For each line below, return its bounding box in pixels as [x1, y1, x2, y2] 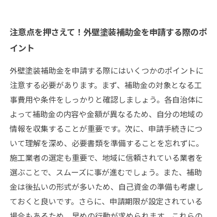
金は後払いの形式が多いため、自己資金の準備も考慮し [10, 181, 203, 192]
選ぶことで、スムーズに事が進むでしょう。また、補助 [10, 166, 202, 178]
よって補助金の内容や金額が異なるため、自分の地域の [10, 108, 203, 120]
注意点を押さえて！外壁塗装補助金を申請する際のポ [10, 25, 207, 38]
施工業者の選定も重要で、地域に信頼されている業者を [10, 152, 203, 163]
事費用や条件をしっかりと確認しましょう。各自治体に [10, 93, 203, 105]
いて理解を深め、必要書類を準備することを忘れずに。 [10, 137, 203, 149]
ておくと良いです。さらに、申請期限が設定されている [10, 195, 202, 207]
